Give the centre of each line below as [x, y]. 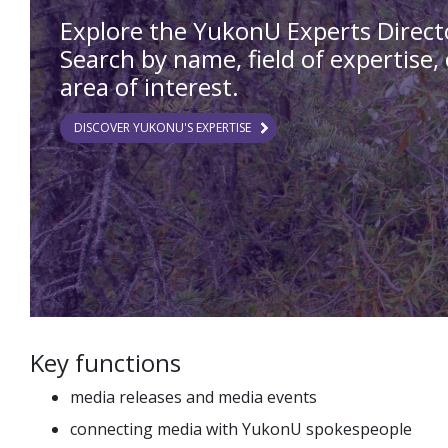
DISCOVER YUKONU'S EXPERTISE [162, 127]
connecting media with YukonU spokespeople [241, 429]
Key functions [105, 362]
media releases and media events [193, 397]
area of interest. [149, 86]
